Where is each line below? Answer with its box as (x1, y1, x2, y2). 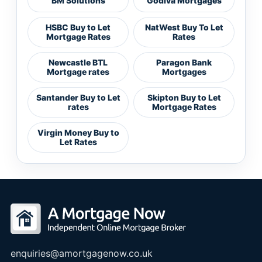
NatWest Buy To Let (144, 22, 223, 32)
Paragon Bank (156, 57, 212, 67)
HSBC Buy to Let (46, 22, 111, 32)
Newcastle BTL (49, 57, 108, 67)
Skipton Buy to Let (147, 92, 221, 102)
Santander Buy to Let (36, 92, 120, 102)
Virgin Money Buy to (37, 127, 119, 137)
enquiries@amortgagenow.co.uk (11, 247, 153, 259)
